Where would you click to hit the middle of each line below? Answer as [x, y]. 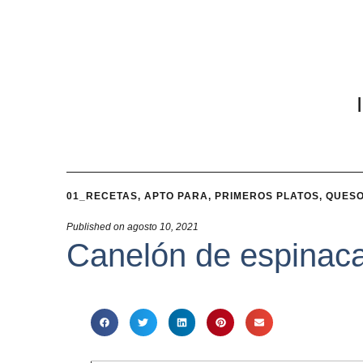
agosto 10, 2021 [163, 227]
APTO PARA [176, 196]
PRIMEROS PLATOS [267, 196]
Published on [96, 227]
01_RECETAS [102, 196]
